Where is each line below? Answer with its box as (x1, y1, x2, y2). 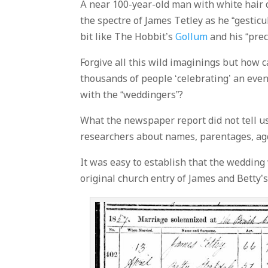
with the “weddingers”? (80, 89, 184, 102)
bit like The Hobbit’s (80, 31, 176, 44)
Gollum (175, 31, 208, 44)
